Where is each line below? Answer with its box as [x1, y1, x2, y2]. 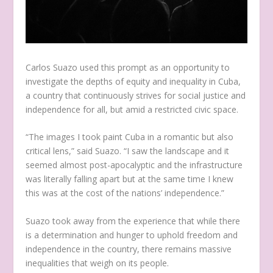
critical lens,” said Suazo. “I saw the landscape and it [26, 145, 230, 157]
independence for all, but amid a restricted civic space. [26, 103, 241, 115]
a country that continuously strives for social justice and [26, 89, 246, 101]
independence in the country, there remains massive [26, 243, 232, 255]
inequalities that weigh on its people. [26, 257, 172, 269]
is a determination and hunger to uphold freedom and [26, 229, 238, 241]
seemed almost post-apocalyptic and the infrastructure [26, 159, 243, 171]
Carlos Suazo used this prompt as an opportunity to [26, 61, 230, 73]
